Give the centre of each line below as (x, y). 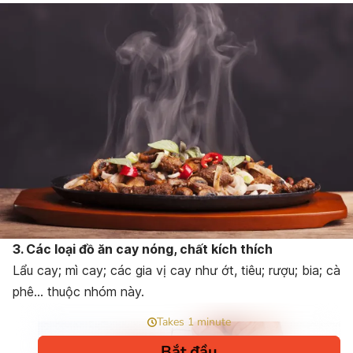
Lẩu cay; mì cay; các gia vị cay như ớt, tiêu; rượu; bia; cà (176, 270)
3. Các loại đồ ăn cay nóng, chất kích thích (143, 249)
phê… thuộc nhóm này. (78, 291)
